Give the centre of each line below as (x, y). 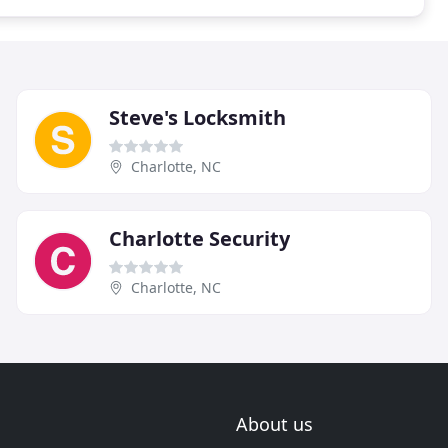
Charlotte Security (199, 238)
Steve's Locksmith (197, 117)
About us (274, 424)
